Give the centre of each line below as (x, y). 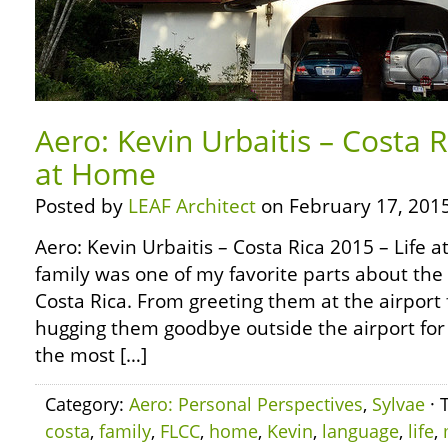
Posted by (81, 206)
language (360, 431)
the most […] (91, 355)
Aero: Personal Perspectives (246, 404)
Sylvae (398, 404)
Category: (87, 404)
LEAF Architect (192, 206)
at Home (95, 173)
